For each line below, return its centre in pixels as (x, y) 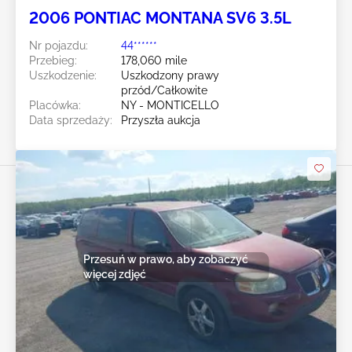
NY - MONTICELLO (170, 105)
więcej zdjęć (114, 275)
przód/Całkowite (164, 90)
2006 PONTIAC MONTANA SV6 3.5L (160, 18)
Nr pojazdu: (59, 45)
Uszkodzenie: (63, 75)
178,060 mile (154, 60)
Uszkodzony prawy (170, 75)
